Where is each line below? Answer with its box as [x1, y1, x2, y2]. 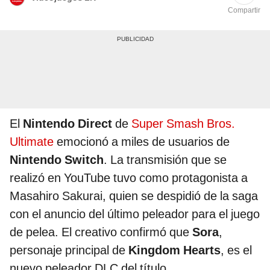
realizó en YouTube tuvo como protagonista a [10, 171, 248, 186]
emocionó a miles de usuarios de [54, 134, 230, 149]
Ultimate [10, 134, 54, 149]
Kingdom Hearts [128, 243, 221, 258]
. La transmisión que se [104, 152, 227, 168]
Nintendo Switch [10, 152, 104, 168]
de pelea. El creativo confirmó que [10, 225, 192, 240]
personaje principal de [10, 243, 128, 258]
